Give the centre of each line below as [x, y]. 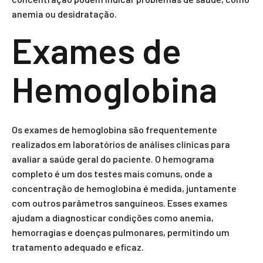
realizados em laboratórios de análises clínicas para [121, 144]
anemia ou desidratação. [64, 14]
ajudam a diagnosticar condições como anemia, [113, 218]
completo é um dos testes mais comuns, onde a [112, 173]
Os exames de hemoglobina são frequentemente [114, 129]
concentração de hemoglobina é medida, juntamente [124, 188]
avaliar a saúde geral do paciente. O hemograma [113, 159]
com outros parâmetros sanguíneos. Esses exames [119, 203]
